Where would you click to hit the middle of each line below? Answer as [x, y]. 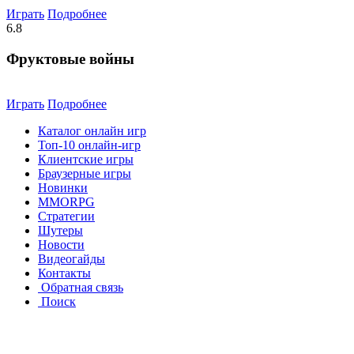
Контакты [64, 273]
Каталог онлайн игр [92, 130]
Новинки [63, 187]
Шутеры [60, 230]
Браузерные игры [85, 173]
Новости [61, 244]
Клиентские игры [86, 159]
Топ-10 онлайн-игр [89, 145]
